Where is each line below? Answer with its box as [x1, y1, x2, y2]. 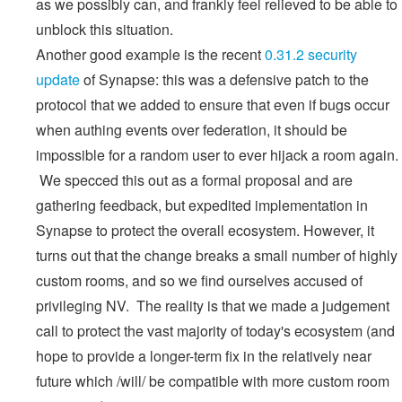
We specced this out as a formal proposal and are [36, 169, 353, 190]
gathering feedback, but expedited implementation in [36, 194, 368, 215]
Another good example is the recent [36, 43, 265, 65]
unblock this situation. [36, 18, 173, 39]
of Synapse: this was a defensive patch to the [80, 68, 369, 90]
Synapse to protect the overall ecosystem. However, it [36, 219, 374, 240]
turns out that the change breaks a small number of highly [36, 244, 398, 266]
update [36, 68, 80, 90]
